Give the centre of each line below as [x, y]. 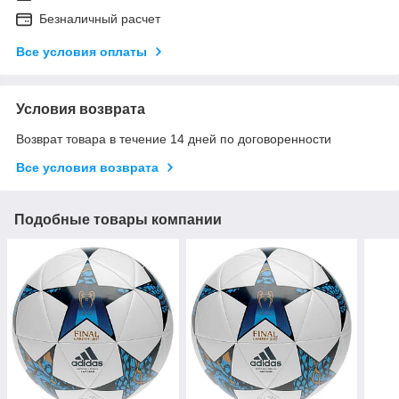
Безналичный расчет [100, 18]
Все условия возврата [87, 167]
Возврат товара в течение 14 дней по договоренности [174, 138]
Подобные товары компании [118, 219]
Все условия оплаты [81, 51]
